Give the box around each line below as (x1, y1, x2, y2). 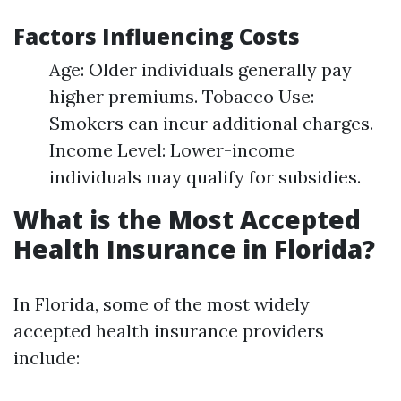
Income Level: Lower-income (49, 139, 294, 161)
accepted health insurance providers (13, 320, 324, 342)
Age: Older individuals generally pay (49, 58, 352, 81)
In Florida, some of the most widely (13, 293, 310, 315)
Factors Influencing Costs (13, 21, 300, 51)
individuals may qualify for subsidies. (49, 166, 361, 188)
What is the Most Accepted (13, 202, 361, 236)
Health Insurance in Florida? (13, 232, 375, 266)
